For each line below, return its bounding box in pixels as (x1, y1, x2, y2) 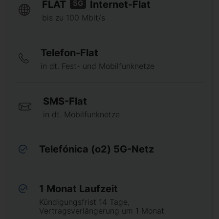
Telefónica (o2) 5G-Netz (39, 143, 154, 155)
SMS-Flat (43, 95, 87, 107)
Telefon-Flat (41, 47, 99, 59)
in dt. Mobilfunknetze (43, 109, 120, 119)
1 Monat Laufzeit (39, 183, 118, 195)
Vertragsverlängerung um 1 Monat (39, 206, 165, 216)
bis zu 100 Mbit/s (42, 13, 106, 22)
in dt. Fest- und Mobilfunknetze (41, 61, 155, 71)
